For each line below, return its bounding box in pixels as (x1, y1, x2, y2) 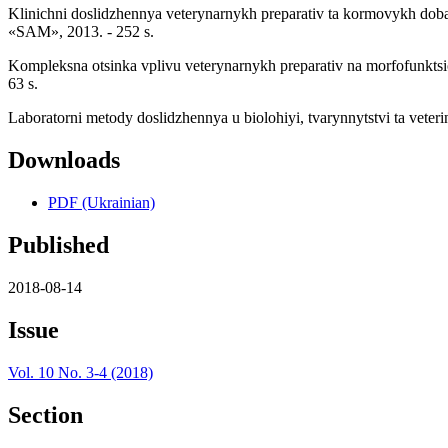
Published (8, 232, 109, 259)
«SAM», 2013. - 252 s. (8, 23, 154, 41)
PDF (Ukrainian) (48, 194, 155, 212)
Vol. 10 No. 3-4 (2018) (8, 363, 153, 381)
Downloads (8, 147, 120, 174)
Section (8, 401, 83, 428)
